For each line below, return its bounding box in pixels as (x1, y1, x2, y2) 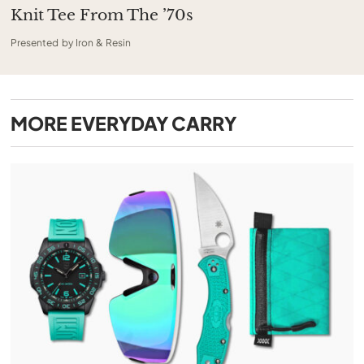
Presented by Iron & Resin (11, 36, 132, 49)
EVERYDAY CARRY (71, 110, 237, 135)
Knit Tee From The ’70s (11, 5, 194, 24)
